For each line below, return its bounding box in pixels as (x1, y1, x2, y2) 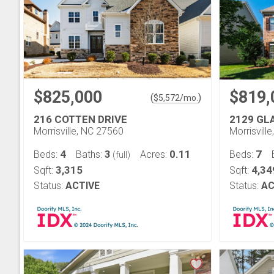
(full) (111, 150, 130, 160)
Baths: (76, 149, 105, 160)
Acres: (140, 149, 169, 160)
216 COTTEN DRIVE (34, 113, 127, 125)
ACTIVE (65, 180, 100, 191)
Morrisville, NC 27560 (34, 125, 124, 137)
